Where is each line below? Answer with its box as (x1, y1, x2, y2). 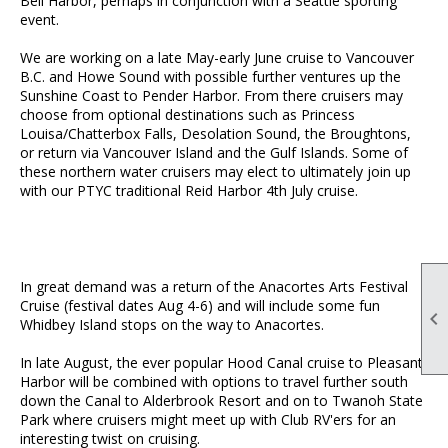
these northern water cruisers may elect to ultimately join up (20, 162, 411, 182)
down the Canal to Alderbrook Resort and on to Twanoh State (20, 391, 423, 411)
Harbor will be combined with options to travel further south (20, 372, 408, 392)
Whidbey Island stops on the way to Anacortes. (20, 315, 324, 335)
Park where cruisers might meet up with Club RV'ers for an (20, 410, 396, 430)
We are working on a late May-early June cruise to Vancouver (20, 48, 414, 68)
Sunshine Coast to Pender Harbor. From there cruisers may (20, 86, 403, 106)
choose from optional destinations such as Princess (20, 105, 355, 125)
